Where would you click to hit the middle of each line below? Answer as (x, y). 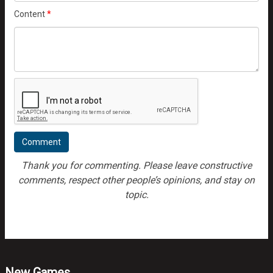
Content (30, 14)
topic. (136, 195)
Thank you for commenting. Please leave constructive (136, 165)
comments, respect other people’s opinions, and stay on (136, 180)
